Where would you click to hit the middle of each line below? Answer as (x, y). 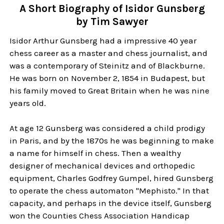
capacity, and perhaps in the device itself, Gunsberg (111, 203)
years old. (28, 103)
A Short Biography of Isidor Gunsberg (112, 8)
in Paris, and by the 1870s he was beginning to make (112, 140)
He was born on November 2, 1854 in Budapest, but (107, 78)
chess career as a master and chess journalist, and (109, 53)
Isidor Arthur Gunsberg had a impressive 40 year (103, 40)
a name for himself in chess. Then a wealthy (95, 153)
